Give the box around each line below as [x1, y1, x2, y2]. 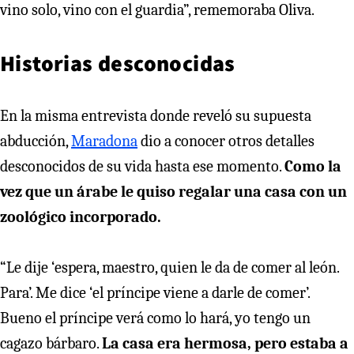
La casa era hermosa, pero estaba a [102, 333, 348, 352]
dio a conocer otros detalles [137, 131, 314, 150]
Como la [284, 156, 341, 175]
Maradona [71, 131, 137, 150]
